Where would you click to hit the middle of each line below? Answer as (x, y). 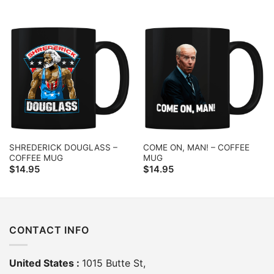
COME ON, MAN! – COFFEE (196, 147)
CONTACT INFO (49, 230)
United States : (46, 263)
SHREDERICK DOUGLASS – (63, 147)
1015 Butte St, (114, 263)
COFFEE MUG (36, 157)
